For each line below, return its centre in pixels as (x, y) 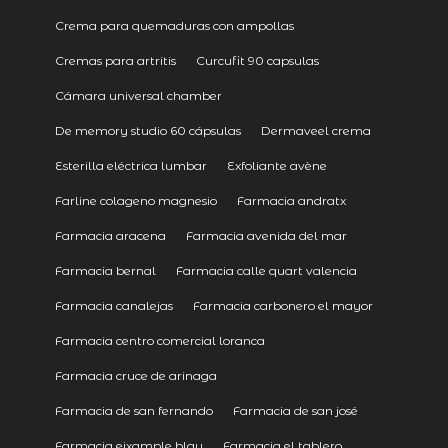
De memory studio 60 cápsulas (147, 131)
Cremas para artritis (115, 61)
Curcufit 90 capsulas (257, 61)
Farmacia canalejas (113, 306)
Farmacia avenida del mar (266, 236)
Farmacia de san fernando (133, 411)
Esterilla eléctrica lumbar (130, 166)
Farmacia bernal (105, 271)
